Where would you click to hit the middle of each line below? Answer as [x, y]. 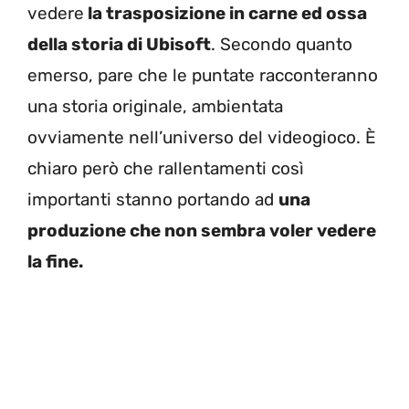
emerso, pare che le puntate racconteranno [203, 75]
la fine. [55, 261]
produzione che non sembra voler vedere [202, 230]
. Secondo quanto [282, 44]
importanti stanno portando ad [153, 199]
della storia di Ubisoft [119, 44]
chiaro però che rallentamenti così [166, 168]
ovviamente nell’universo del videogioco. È [202, 137]
